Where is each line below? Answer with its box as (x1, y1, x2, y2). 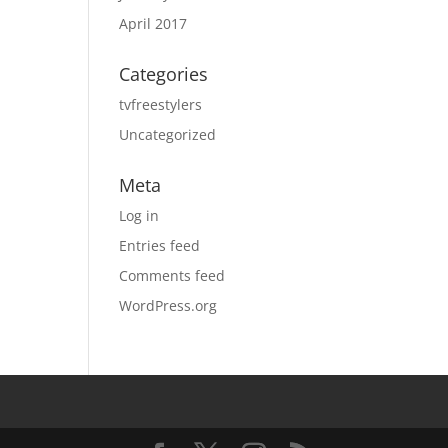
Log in (119, 206, 160, 225)
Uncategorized (119, 125, 217, 144)
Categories (119, 62, 209, 86)
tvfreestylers (119, 95, 203, 114)
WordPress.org (119, 296, 218, 315)
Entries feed (119, 236, 201, 255)
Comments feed (119, 266, 226, 285)
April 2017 (119, 14, 188, 33)
